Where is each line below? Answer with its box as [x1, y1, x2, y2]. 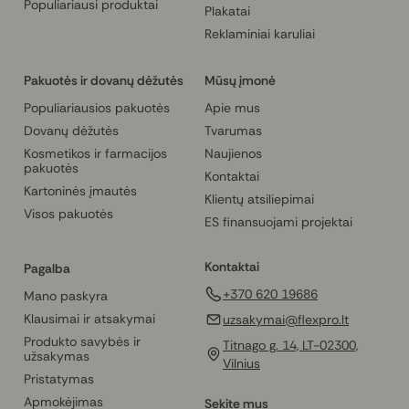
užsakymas [24, 348, 89, 365]
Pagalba [24, 260, 70, 278]
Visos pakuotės [24, 205, 113, 223]
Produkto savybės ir [24, 333, 141, 351]
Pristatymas [24, 371, 94, 388]
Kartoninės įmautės [24, 183, 137, 200]
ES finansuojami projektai [204, 214, 352, 231]
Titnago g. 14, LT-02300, [223, 337, 358, 354]
